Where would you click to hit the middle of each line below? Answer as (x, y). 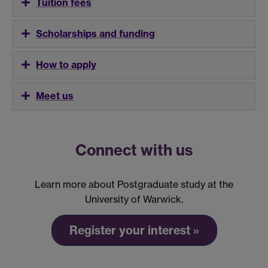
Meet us (55, 96)
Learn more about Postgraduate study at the (134, 185)
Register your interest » (134, 230)
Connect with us (134, 150)
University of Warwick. (134, 200)
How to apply (66, 65)
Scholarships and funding (95, 34)
